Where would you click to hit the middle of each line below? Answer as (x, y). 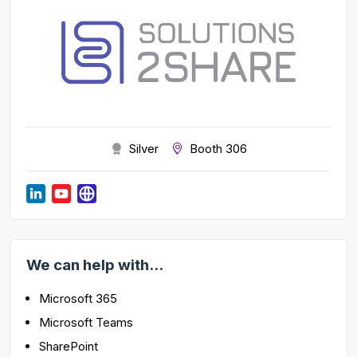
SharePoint (69, 346)
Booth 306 (218, 148)
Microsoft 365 (78, 298)
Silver (143, 148)
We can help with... (95, 265)
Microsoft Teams (86, 322)
